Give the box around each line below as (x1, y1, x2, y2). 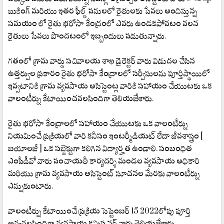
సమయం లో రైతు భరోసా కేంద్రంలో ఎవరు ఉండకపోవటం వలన (8, 13, 198, 33)
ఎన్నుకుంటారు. (8, 175, 53, 195)
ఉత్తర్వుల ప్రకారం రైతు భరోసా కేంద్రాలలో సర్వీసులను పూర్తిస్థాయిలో (8, 63, 210, 83)
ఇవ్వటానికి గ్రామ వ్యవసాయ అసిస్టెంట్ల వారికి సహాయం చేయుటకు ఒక (8, 75, 212, 95)
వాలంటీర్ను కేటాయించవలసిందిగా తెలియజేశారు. (8, 88, 153, 108)
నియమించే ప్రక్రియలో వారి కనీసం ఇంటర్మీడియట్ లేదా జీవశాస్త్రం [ (8, 125, 202, 145)
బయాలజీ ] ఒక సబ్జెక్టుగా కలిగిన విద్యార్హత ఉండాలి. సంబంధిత (8, 138, 192, 158)
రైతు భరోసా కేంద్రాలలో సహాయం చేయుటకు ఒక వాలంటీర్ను (8, 113, 187, 133)
